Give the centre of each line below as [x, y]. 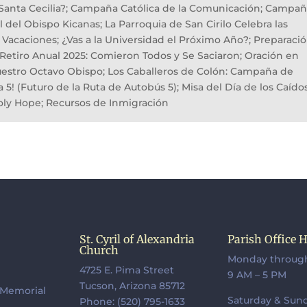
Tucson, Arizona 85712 [133, 286]
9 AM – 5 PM [257, 275]
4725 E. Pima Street [127, 270]
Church [99, 250]
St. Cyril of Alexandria [137, 240]
